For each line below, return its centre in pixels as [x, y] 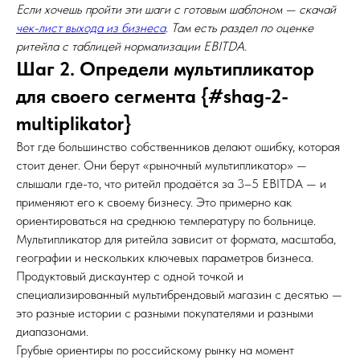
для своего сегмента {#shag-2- [152, 96]
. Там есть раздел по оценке [239, 28]
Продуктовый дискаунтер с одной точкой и [130, 276]
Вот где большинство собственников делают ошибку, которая [178, 147]
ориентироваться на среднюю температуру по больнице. [166, 221]
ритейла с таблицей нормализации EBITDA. [131, 46]
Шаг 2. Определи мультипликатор [165, 69]
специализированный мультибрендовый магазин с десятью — [179, 295]
